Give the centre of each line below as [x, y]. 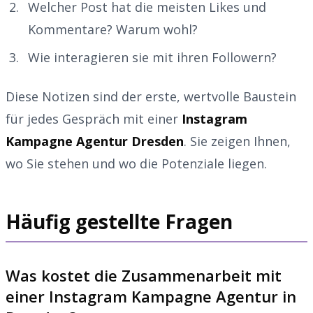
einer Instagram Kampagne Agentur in [151, 296]
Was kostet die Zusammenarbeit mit [144, 275]
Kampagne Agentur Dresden [95, 141]
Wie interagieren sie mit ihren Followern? [152, 57]
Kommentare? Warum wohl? [113, 29]
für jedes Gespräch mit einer [94, 118]
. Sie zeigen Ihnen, [237, 141]
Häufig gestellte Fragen [119, 221]
